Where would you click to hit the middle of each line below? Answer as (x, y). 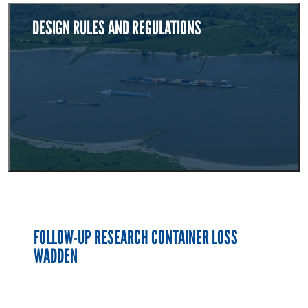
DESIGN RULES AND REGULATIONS (117, 28)
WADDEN (56, 256)
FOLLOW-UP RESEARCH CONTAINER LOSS (136, 238)
